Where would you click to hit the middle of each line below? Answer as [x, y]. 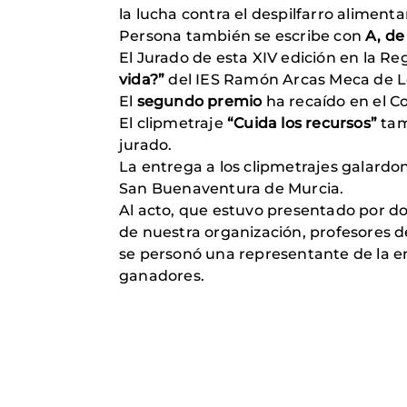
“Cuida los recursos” [300, 123]
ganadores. [162, 275]
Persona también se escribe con [243, 35]
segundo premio [199, 101]
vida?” [142, 79]
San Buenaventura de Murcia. [232, 188]
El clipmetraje [171, 123]
